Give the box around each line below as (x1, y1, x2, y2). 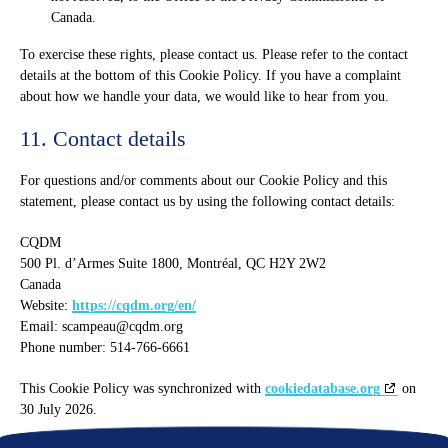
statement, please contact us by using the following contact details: (20, 194, 395, 209)
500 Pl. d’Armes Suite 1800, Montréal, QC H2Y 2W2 (20, 256, 326, 271)
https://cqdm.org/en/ (72, 298, 196, 313)
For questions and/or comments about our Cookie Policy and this (20, 173, 387, 188)
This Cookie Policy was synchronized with (20, 381, 265, 396)
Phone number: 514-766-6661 (20, 340, 190, 355)
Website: (20, 298, 72, 313)
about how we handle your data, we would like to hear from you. (20, 89, 389, 104)
